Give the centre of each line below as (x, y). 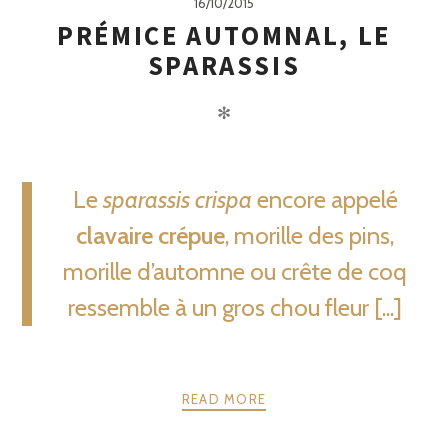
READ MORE (224, 398)
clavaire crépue (150, 235)
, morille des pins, (309, 235)
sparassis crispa (177, 199)
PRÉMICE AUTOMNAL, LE (224, 35)
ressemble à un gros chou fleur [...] (235, 307)
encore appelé (324, 199)
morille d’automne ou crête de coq (235, 271)
